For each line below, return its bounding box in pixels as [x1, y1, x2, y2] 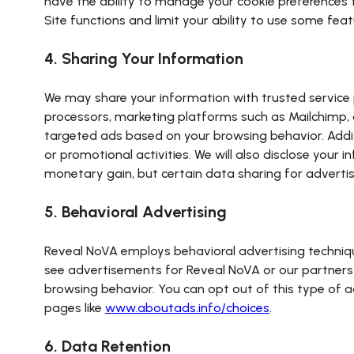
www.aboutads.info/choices [105, 300, 269, 315]
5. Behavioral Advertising [44, 202, 227, 221]
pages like [44, 300, 105, 315]
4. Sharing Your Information [44, 49, 243, 68]
